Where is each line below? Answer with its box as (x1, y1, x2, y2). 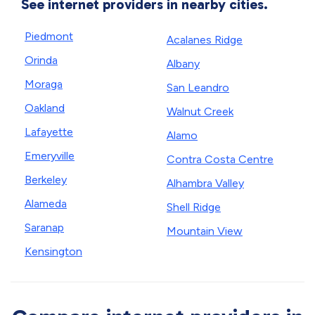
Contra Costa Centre (167, 153, 274, 166)
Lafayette (25, 125, 73, 139)
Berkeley (25, 173, 67, 186)
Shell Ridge (167, 200, 221, 214)
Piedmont (25, 30, 73, 43)
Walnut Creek (167, 105, 233, 118)
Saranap (25, 221, 64, 234)
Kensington (25, 245, 82, 258)
